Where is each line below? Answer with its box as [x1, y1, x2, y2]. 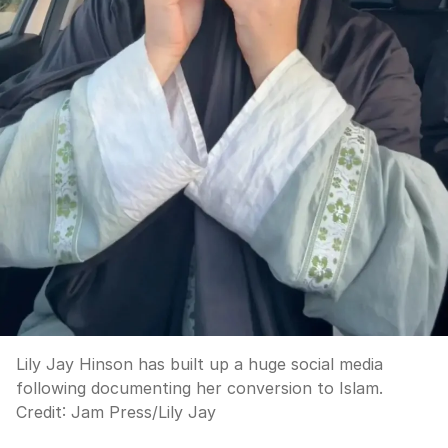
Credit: [16, 401, 71, 422]
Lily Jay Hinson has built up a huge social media [16, 353, 383, 374]
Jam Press [71, 401, 152, 422]
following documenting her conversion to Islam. [16, 377, 383, 398]
